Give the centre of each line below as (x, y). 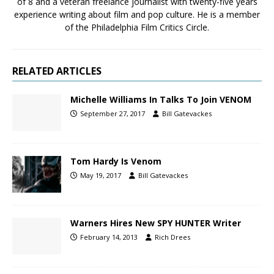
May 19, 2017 (101, 175)
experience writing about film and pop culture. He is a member (137, 14)
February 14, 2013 (109, 237)
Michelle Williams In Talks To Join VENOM (161, 99)
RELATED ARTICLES (57, 71)
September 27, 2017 (113, 113)
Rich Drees (172, 237)
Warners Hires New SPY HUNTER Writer (156, 223)
